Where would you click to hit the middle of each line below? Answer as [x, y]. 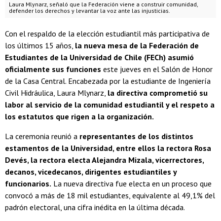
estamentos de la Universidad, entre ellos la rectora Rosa [108, 148]
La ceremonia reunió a [41, 136]
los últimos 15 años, [40, 46]
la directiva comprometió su [158, 93]
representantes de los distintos [135, 136]
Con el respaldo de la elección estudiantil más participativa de [107, 34]
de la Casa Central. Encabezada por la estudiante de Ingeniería [108, 81]
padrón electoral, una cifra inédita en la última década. [95, 207]
